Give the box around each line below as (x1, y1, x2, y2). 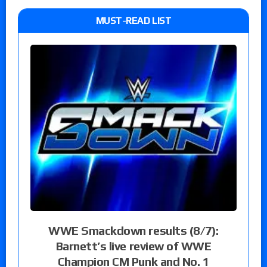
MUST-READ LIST (95, 14, 172, 26)
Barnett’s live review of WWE (55, 238, 212, 253)
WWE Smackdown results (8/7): (48, 223, 219, 237)
